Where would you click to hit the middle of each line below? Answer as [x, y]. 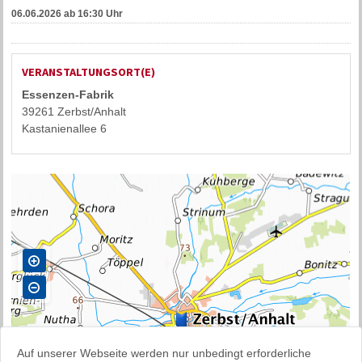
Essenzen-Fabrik [68, 95]
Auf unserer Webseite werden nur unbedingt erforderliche [164, 353]
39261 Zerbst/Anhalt [74, 112]
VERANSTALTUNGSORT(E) [89, 72]
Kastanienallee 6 [65, 129]
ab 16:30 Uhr [94, 14]
